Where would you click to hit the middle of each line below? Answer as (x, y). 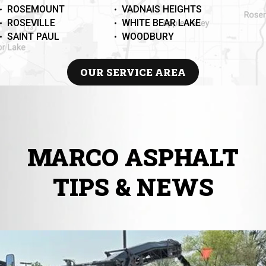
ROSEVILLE (31, 23)
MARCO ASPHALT (133, 157)
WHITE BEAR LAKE (161, 23)
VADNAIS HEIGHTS (161, 9)
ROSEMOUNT (36, 9)
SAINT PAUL (33, 37)
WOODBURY (148, 37)
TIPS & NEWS (133, 187)
